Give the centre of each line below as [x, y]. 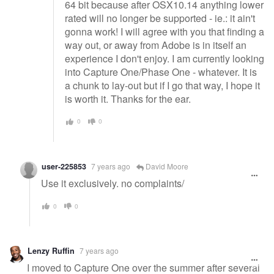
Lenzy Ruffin [51, 250]
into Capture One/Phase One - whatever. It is [161, 72]
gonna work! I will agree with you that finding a [165, 32]
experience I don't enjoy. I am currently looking [165, 59]
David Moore [166, 166]
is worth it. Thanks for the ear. [128, 99]
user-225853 [64, 166]
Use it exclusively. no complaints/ [113, 183]
